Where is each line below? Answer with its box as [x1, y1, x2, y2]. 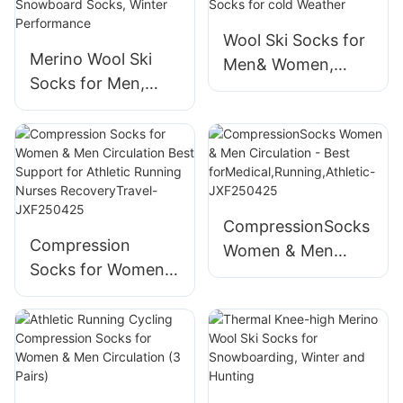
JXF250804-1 [30, 34, 134, 53]
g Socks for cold [222, 152, 347, 172]
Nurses [30, 356, 83, 376]
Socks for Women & [30, 259, 180, 279]
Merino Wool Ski [30, 49, 152, 69]
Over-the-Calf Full [30, 122, 166, 142]
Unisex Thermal [222, 79, 342, 99]
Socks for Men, [30, 74, 145, 94]
